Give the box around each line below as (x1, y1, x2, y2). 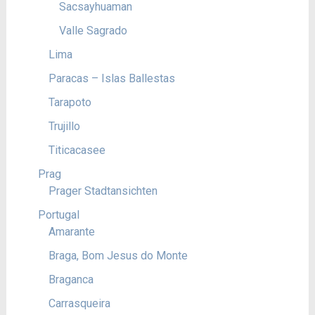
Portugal (37, 208, 79, 221)
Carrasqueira (48, 297, 110, 310)
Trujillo (48, 120, 80, 133)
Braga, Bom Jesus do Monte (48, 249, 188, 262)
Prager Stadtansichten (48, 184, 157, 198)
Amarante (48, 225, 95, 238)
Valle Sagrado (58, 24, 127, 37)
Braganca (48, 273, 94, 286)
